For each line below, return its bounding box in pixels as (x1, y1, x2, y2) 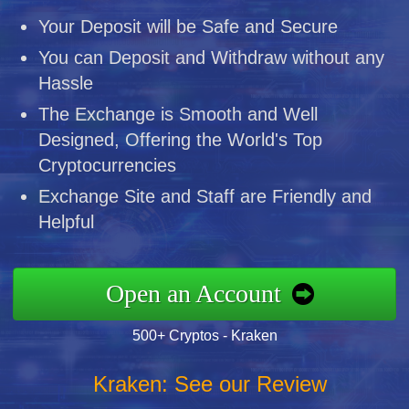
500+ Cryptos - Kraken (131, 327, 278, 343)
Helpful (38, 211, 95, 232)
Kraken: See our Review (92, 371, 327, 396)
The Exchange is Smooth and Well (38, 103, 319, 124)
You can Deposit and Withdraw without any (38, 47, 385, 68)
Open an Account (105, 278, 281, 308)
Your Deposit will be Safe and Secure (38, 16, 339, 37)
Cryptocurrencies (38, 154, 177, 175)
